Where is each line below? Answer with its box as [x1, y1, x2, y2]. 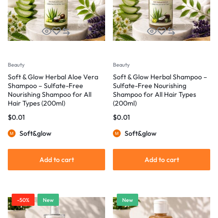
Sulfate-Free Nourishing [113, 81, 186, 90]
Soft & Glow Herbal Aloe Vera [8, 73, 98, 81]
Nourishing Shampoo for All [8, 90, 91, 99]
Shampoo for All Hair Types [113, 90, 196, 99]
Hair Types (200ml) [8, 99, 65, 108]
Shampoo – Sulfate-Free [8, 81, 83, 90]
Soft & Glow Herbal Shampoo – [113, 73, 207, 81]
